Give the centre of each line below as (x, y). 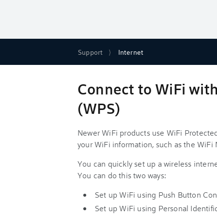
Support (91, 52)
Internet (131, 52)
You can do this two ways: (122, 175)
